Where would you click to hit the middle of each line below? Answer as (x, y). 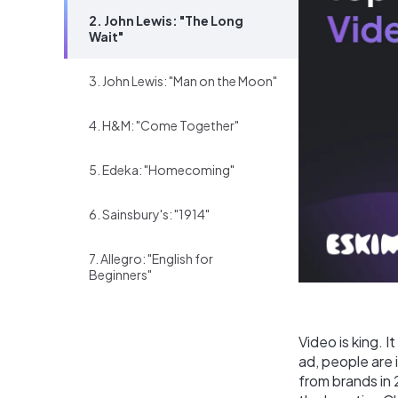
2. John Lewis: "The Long (166, 20)
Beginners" (120, 275)
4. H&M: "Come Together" (164, 125)
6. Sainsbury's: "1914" (149, 214)
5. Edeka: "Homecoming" (162, 170)
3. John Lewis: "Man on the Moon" (183, 81)
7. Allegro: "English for (151, 259)
